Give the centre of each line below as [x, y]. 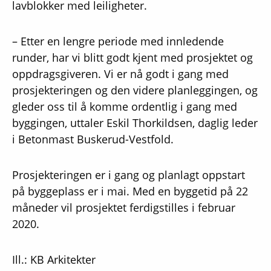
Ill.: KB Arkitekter [54, 260]
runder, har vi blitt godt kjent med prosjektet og [132, 57]
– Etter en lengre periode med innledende [118, 41]
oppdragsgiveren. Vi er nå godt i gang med [120, 74]
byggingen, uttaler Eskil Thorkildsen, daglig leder [135, 123]
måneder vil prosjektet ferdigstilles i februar [124, 207]
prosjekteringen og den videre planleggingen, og [135, 90]
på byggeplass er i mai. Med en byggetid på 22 [130, 191]
